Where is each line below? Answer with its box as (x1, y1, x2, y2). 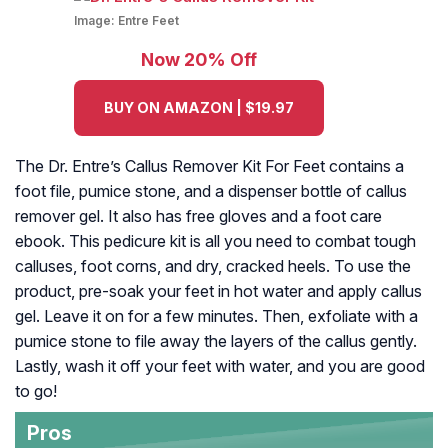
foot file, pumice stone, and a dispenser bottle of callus (15, 181, 407, 202)
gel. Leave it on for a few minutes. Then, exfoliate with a (15, 306, 418, 327)
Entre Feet (118, 13, 179, 29)
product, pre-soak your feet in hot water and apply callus (15, 281, 422, 302)
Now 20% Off (141, 49, 257, 71)
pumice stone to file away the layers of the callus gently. (15, 331, 417, 352)
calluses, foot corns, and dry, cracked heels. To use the (15, 256, 411, 277)
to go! (15, 381, 57, 402)
